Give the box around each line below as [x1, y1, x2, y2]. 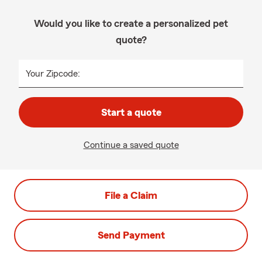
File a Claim [105, 190, 157, 201]
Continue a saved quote [83, 140, 179, 150]
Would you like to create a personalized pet [34, 18, 228, 29]
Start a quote [101, 107, 161, 118]
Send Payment [97, 230, 165, 240]
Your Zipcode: [26, 69, 80, 78]
